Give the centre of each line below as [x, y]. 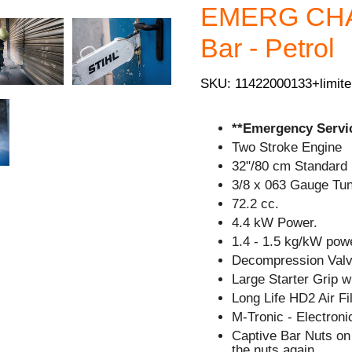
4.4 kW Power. [275, 222]
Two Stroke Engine [287, 147]
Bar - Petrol [268, 48]
